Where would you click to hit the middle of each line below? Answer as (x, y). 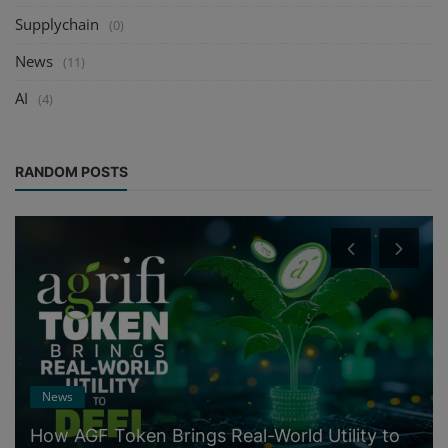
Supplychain (57, 24)
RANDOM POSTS (71, 172)
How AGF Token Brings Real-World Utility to (215, 435)
